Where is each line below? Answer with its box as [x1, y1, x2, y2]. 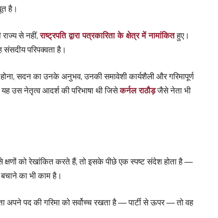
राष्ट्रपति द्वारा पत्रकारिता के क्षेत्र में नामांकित [40, 30, 175, 40]
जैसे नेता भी [155, 85, 191, 95]
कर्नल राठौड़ [120, 85, 155, 95]
